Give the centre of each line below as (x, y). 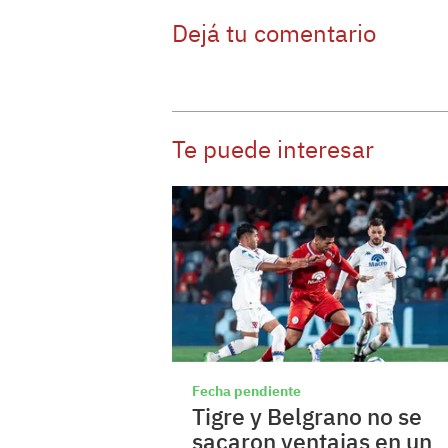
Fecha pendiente (246, 391)
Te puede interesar (273, 148)
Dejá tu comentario (274, 32)
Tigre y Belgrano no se (307, 416)
